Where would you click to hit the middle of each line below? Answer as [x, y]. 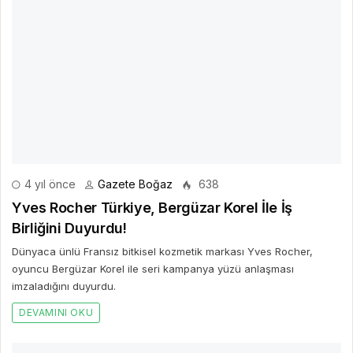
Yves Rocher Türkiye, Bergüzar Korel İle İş [152, 208]
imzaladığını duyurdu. [64, 286]
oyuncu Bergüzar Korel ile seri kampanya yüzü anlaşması [153, 269]
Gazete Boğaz [135, 184]
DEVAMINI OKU [56, 313]
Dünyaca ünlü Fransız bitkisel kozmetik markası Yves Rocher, [162, 252]
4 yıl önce [48, 184]
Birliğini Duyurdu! [69, 229]
